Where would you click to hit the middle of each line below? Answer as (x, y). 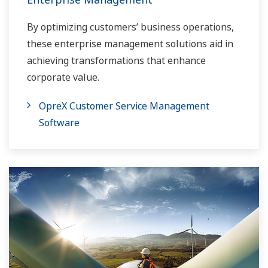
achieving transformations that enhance (116, 60)
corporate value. (63, 77)
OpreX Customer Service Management (124, 106)
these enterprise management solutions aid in (130, 43)
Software (59, 122)
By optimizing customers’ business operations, (130, 27)
